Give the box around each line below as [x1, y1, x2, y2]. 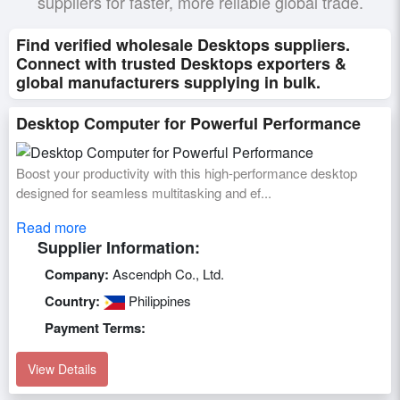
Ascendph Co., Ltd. [109, 263, 224, 283]
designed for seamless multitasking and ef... [16, 182, 271, 202]
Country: [45, 290, 100, 311]
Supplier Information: [37, 235, 200, 259]
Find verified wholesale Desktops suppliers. [16, 33, 350, 56]
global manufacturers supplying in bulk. [16, 71, 321, 94]
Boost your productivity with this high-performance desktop [16, 162, 357, 182]
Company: [45, 263, 109, 284]
